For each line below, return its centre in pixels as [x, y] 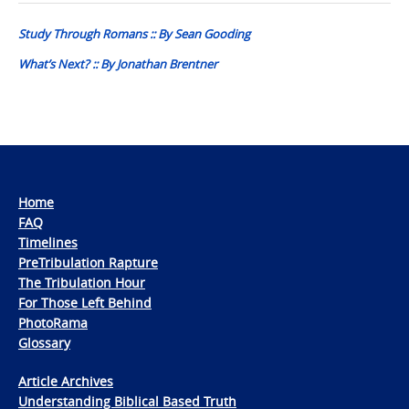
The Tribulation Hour [82, 282]
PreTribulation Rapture [88, 262]
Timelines [48, 242]
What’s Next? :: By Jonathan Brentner [118, 63]
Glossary [44, 342]
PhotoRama [53, 322]
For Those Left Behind [85, 302]
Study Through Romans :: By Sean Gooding [134, 33]
